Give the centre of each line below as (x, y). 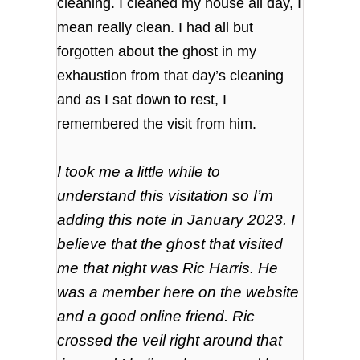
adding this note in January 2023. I (176, 219)
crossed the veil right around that (170, 340)
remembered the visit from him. (159, 123)
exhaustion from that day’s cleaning (171, 75)
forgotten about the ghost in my (157, 51)
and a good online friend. (145, 316)
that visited (244, 243)
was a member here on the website (178, 292)
